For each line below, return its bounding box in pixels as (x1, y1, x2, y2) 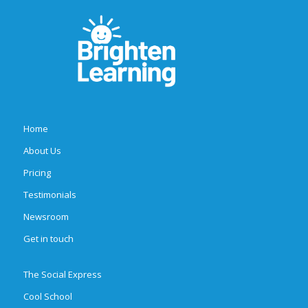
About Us (23, 144, 61, 157)
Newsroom (23, 210, 69, 223)
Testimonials (23, 188, 76, 201)
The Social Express (23, 268, 102, 280)
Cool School (23, 290, 72, 302)
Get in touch (23, 232, 74, 245)
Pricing (23, 166, 51, 179)
